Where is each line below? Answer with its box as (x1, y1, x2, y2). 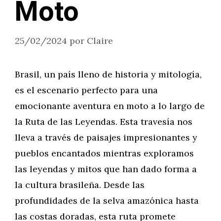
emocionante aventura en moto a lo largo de (15, 100, 205, 111)
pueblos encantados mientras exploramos (15, 147, 194, 159)
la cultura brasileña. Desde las (15, 179, 145, 190)
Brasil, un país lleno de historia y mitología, (15, 69, 202, 80)
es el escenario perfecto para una (15, 84, 158, 96)
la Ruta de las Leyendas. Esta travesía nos (15, 116, 192, 127)
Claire (87, 35, 113, 46)
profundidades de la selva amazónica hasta (15, 195, 199, 206)
